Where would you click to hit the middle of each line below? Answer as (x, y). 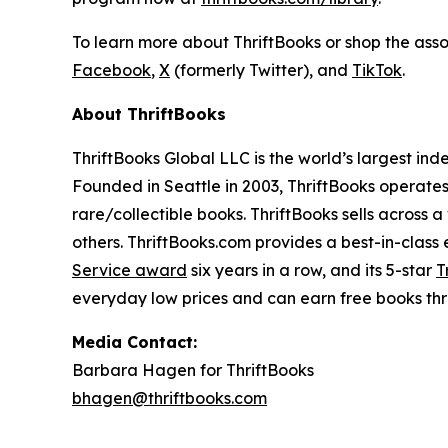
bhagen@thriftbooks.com (169, 397)
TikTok (377, 69)
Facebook (111, 69)
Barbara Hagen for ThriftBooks (193, 369)
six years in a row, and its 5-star (311, 269)
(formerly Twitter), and (261, 69)
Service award (129, 269)
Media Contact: (134, 341)
